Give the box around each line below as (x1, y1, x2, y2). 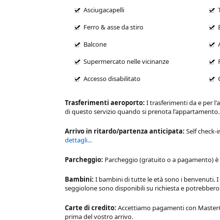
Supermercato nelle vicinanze (83, 56, 169, 66)
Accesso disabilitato (83, 74, 140, 83)
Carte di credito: (65, 203, 118, 212)
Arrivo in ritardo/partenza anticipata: (65, 126, 186, 136)
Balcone (83, 39, 107, 49)
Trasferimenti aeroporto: (65, 98, 146, 107)
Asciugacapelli (83, 5, 124, 14)
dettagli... (65, 135, 92, 144)
